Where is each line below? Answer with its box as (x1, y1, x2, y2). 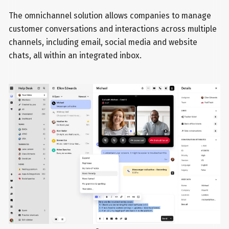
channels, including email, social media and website (9, 37, 198, 47)
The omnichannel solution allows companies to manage (9, 10, 212, 20)
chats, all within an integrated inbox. (9, 50, 142, 60)
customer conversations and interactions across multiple (9, 24, 217, 34)
